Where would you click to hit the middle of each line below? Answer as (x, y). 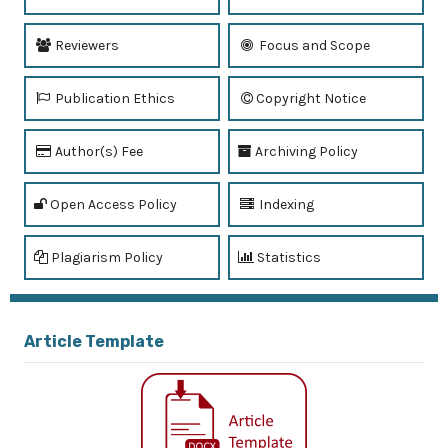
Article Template (94, 342)
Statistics (287, 258)
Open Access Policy (112, 205)
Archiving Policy (305, 152)
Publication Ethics (113, 99)
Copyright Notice (311, 99)
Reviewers (85, 46)
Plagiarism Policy (105, 258)
